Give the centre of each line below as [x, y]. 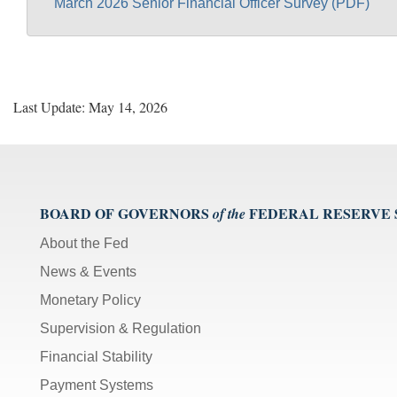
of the [229, 213]
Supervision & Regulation [121, 328]
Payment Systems [97, 385]
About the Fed [84, 243]
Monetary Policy [90, 300]
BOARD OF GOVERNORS [125, 213]
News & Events [88, 271]
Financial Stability [96, 356]
